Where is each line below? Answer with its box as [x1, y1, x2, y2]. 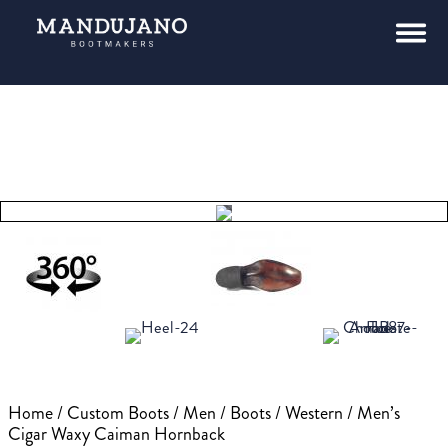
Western [285, 400, 343, 427]
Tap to [234, 174, 268, 192]
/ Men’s [343, 400, 400, 427]
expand [230, 188, 272, 206]
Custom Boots [67, 400, 169, 427]
